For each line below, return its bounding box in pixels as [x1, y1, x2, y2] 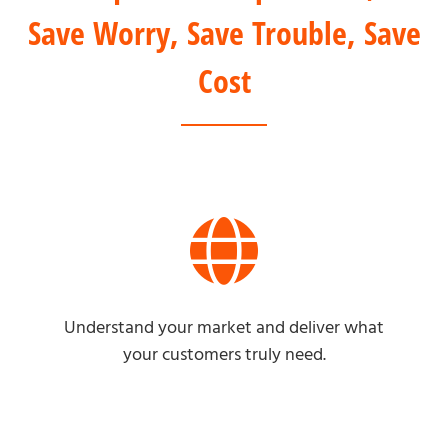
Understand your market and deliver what [64, 315, 384, 340]
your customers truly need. [122, 342, 326, 367]
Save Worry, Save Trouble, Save [27, 10, 421, 54]
